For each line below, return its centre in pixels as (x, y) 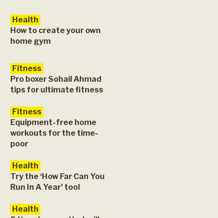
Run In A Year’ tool (45, 187)
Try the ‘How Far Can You (57, 176)
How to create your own (55, 30)
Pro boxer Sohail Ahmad (56, 79)
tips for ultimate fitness (57, 90)
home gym (30, 41)
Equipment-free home (53, 122)
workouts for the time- (54, 133)
